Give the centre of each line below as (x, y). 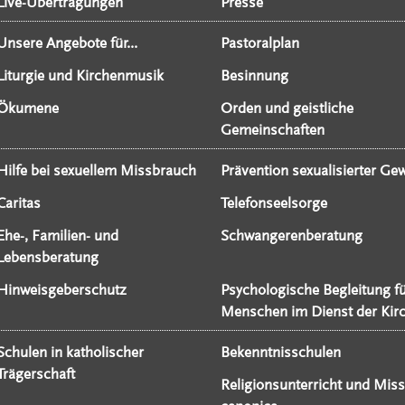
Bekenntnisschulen (280, 353)
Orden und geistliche (287, 108)
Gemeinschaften (272, 130)
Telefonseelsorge (273, 203)
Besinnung (254, 76)
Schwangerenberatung (291, 236)
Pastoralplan (259, 43)
